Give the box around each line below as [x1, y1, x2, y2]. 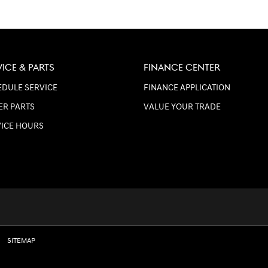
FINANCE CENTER [144, 62, 220, 74]
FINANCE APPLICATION [144, 83, 230, 93]
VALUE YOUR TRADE [144, 102, 221, 112]
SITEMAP [7, 236, 35, 245]
